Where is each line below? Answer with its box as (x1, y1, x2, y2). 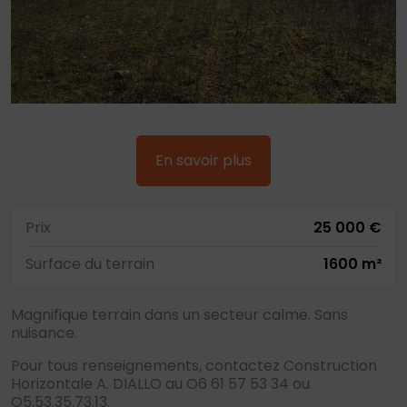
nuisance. (11, 323, 77, 343)
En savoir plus (155, 150, 252, 171)
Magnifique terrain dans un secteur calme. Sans (11, 304, 348, 325)
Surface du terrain (25, 253, 154, 274)
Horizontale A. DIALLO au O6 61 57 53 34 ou (11, 373, 310, 394)
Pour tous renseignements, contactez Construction (11, 355, 377, 376)
